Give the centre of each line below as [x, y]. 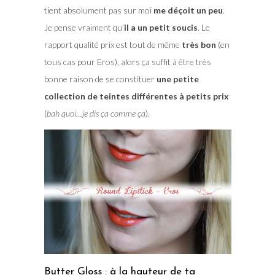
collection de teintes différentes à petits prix [136, 96]
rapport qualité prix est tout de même [112, 44]
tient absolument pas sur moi [99, 10]
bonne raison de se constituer [100, 79]
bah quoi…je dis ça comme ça [96, 113]
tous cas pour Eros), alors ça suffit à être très [127, 61]
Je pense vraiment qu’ [84, 27]
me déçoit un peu [188, 10]
